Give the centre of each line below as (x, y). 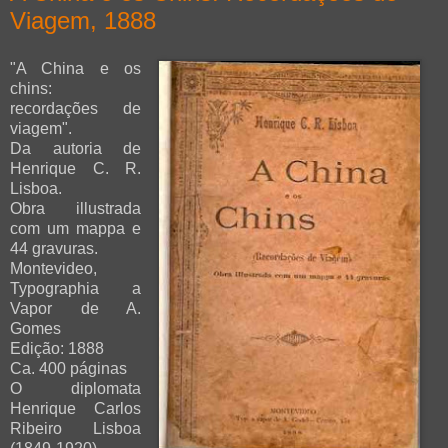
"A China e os (76, 68)
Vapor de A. (76, 308)
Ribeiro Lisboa (76, 428)
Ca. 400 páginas (68, 368)
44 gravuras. (56, 248)
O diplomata (76, 388)
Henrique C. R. (76, 168)
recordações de (76, 108)
